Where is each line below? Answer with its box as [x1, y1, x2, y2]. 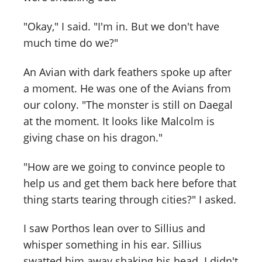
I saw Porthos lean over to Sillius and [23, 221, 205, 236]
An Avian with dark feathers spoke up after [23, 64, 232, 79]
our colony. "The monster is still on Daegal [23, 97, 233, 112]
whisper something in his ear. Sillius [23, 237, 202, 252]
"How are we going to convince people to [23, 159, 225, 174]
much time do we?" [23, 35, 118, 50]
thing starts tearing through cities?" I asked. [23, 192, 236, 206]
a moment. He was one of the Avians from [23, 81, 231, 95]
